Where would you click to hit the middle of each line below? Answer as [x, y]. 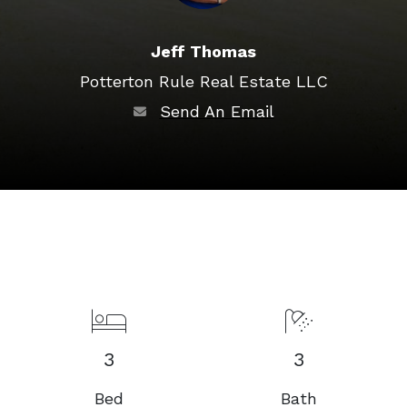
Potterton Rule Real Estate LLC [203, 81]
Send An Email [217, 111]
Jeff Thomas [203, 51]
